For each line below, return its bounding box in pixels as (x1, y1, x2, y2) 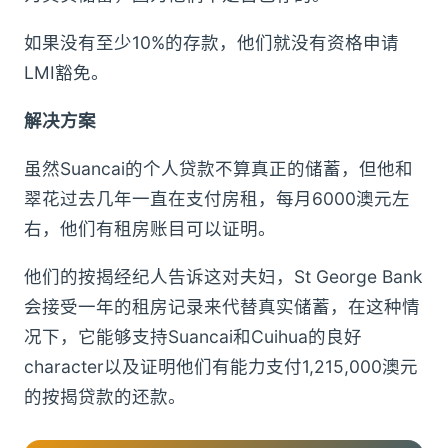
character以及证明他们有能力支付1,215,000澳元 (24, 356, 418, 378)
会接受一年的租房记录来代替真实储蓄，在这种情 (24, 296, 420, 318)
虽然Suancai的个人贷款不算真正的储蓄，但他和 (24, 158, 413, 180)
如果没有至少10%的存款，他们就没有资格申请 (24, 32, 399, 54)
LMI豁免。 (24, 62, 109, 84)
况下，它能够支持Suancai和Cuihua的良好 (24, 326, 362, 348)
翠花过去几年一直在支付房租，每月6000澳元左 (24, 188, 410, 210)
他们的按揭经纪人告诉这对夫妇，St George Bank (24, 266, 423, 288)
